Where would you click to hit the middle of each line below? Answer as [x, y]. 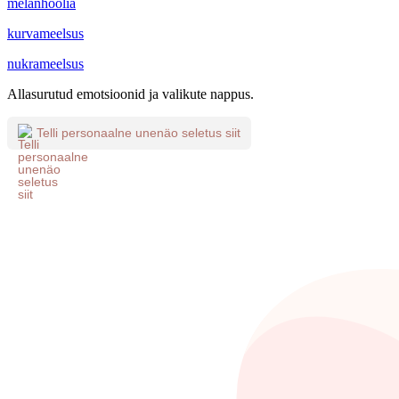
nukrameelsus [45, 63]
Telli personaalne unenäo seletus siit [138, 133]
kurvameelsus [45, 33]
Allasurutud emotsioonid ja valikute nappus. [130, 94]
